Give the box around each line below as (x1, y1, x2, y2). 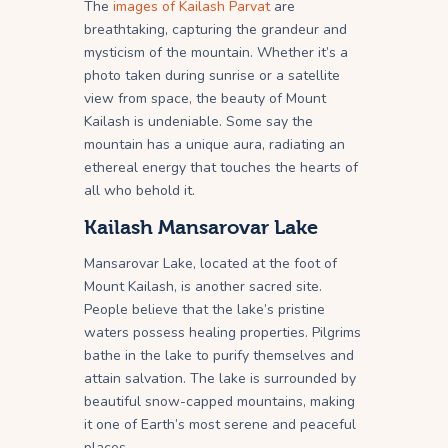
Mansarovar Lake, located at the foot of (84, 253, 337, 273)
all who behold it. (84, 180, 195, 200)
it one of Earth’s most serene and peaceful (84, 414, 356, 434)
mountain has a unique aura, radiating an (84, 134, 345, 154)
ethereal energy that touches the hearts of (84, 157, 358, 177)
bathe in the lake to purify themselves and (84, 345, 354, 365)
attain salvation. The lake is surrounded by (84, 368, 356, 388)
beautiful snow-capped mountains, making (84, 391, 355, 411)
